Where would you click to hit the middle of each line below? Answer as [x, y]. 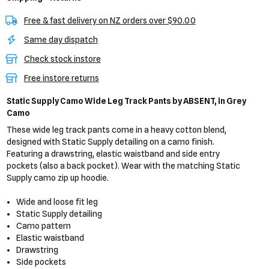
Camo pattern [44, 226]
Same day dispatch [61, 40]
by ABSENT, [194, 101]
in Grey [231, 101]
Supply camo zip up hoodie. [57, 178]
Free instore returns [61, 78]
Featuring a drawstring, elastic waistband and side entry [113, 154]
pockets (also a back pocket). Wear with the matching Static [123, 166]
